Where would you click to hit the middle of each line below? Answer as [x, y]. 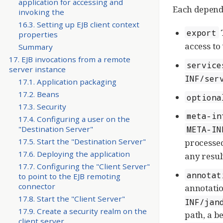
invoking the [41, 12]
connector [37, 186]
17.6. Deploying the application [74, 154]
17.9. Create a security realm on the [82, 211]
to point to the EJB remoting [69, 176]
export [202, 32]
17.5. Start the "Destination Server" [82, 142]
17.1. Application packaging [67, 81]
